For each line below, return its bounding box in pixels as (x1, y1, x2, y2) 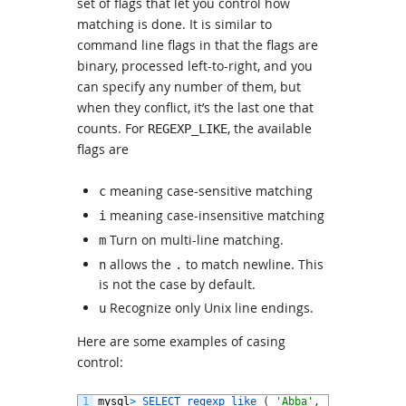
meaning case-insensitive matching (106, 207, 324, 224)
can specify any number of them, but (77, 78, 301, 95)
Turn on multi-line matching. (106, 231, 284, 248)
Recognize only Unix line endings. (106, 299, 314, 316)
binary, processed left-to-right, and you (77, 57, 313, 74)
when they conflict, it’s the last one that (77, 99, 314, 116)
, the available (227, 120, 312, 137)
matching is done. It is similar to (77, 15, 272, 33)
